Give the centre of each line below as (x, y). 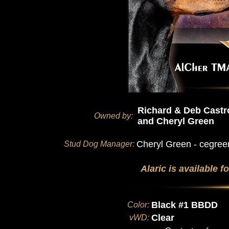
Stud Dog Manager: (99, 144)
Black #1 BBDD (185, 205)
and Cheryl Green (176, 121)
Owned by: (113, 116)
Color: (138, 205)
